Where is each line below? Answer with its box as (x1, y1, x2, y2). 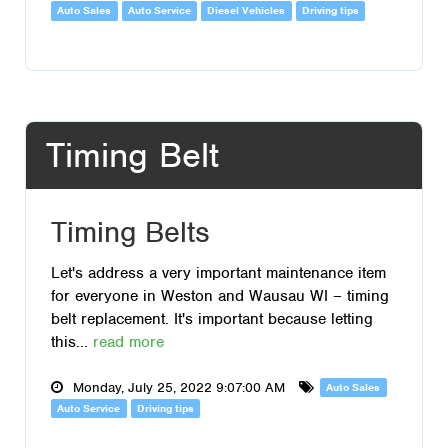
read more (93, 331, 164, 352)
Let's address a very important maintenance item (51, 262, 386, 283)
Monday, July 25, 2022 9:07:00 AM (69, 378, 289, 396)
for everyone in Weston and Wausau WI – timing (51, 285, 389, 306)
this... (51, 331, 93, 352)
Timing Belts (51, 214, 210, 251)
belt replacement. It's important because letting (51, 308, 373, 329)
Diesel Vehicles (207, 3, 286, 18)
